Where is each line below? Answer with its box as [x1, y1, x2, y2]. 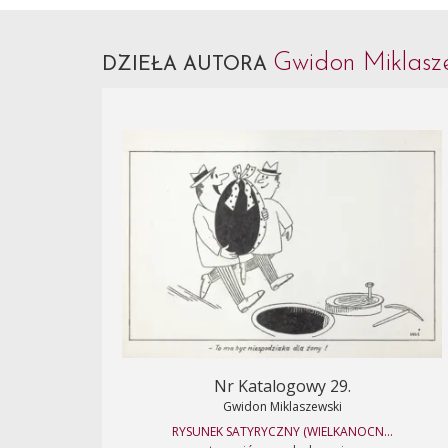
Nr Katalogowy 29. [213, 375, 351, 397]
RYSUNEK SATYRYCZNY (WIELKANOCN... [171, 423, 393, 440]
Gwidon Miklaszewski [222, 398, 342, 415]
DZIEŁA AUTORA [102, 55, 273, 75]
